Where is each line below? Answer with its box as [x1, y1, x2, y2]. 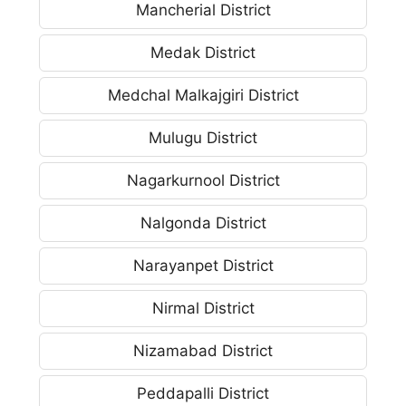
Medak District [150, 43, 256, 62]
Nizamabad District [133, 341, 273, 360]
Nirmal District [151, 298, 255, 317]
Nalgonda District [140, 213, 266, 232]
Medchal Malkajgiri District [107, 85, 299, 104]
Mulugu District [149, 128, 257, 147]
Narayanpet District [132, 256, 274, 275]
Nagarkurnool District [126, 170, 280, 189]
